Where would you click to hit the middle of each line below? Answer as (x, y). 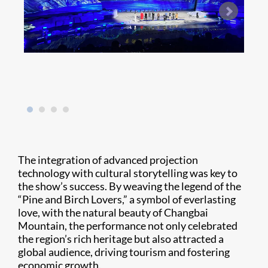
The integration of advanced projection (108, 159)
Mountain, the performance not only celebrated (128, 225)
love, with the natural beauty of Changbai (113, 212)
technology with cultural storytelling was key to (128, 173)
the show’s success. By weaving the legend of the (130, 186)
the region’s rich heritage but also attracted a (121, 238)
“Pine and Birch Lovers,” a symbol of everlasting (127, 199)
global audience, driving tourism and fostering (124, 252)
